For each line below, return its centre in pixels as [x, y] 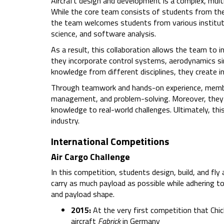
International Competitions [110, 141]
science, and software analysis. [103, 34]
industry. [65, 121]
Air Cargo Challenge [90, 157]
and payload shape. [83, 194]
